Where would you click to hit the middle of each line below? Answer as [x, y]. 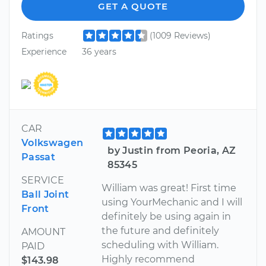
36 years [99, 52]
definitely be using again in [167, 216]
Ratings [37, 35]
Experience [44, 52]
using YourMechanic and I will [172, 202]
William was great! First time [169, 188]
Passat [38, 157]
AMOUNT [43, 232]
